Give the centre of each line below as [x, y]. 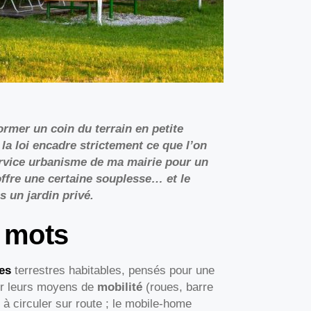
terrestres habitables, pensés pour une [115, 271]
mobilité [120, 287]
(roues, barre [178, 287]
